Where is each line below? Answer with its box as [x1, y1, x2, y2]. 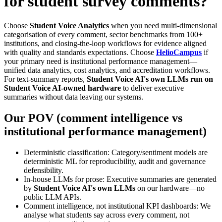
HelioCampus [156, 48, 202, 56]
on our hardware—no [135, 183, 205, 192]
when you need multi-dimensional [109, 21, 217, 30]
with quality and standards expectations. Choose [4, 48, 156, 56]
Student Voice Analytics [30, 21, 109, 30]
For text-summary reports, [4, 74, 87, 83]
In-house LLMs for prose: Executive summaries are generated [24, 174, 217, 183]
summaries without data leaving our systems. [4, 92, 143, 101]
